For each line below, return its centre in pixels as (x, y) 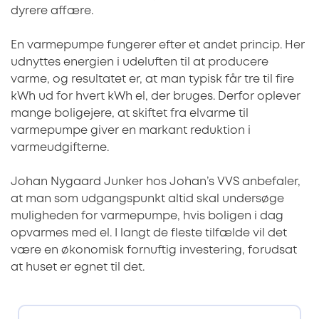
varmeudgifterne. (60, 147)
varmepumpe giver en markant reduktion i (131, 130)
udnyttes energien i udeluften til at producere (140, 62)
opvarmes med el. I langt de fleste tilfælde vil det (149, 233)
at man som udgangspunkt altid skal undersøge (147, 199)
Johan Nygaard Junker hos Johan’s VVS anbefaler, (156, 182)
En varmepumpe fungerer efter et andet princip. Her (158, 45)
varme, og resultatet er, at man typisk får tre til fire (152, 79)
